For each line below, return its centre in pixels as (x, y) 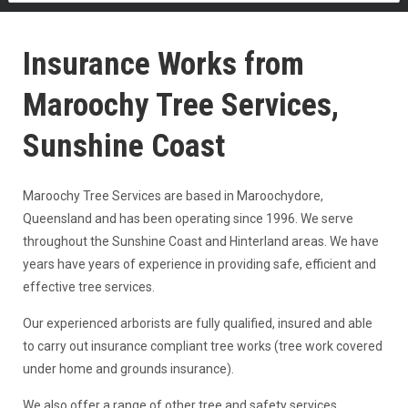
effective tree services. (89, 287)
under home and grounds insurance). (128, 369)
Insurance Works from (163, 64)
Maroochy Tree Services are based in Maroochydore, (173, 196)
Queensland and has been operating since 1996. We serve (188, 219)
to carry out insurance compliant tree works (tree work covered (203, 346)
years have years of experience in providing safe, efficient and (199, 264)
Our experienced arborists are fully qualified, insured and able (198, 323)
